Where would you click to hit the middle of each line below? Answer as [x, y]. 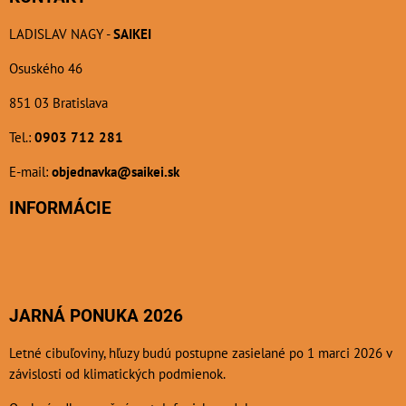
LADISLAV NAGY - [61, 34]
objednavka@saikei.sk [116, 172]
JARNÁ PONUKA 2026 [96, 316]
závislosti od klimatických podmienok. [117, 374]
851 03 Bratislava [58, 103]
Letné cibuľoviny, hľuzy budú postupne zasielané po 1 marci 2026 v [200, 353]
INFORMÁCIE [60, 208]
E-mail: [30, 172]
